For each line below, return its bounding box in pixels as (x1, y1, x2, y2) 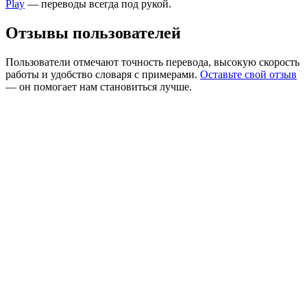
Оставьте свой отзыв (200, 68, 297, 80)
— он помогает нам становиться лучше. (5, 80, 192, 93)
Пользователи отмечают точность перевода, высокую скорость (5, 56, 299, 68)
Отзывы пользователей (5, 23, 181, 42)
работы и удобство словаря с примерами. (5, 68, 200, 80)
